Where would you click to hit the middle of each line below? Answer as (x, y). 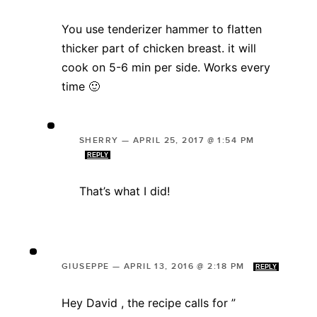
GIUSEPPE (86, 266)
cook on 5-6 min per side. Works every (166, 67)
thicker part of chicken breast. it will (159, 48)
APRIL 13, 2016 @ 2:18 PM (185, 266)
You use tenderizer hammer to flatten (162, 29)
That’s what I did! (125, 191)
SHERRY (99, 140)
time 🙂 (81, 86)
